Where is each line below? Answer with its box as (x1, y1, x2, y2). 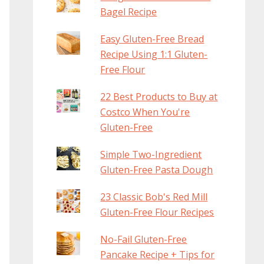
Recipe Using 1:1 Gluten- (100, 48, 208, 61)
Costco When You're (100, 105, 190, 119)
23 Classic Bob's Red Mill (100, 190, 208, 204)
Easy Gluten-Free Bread (100, 32, 204, 46)
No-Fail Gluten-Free (100, 233, 187, 246)
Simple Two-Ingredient (100, 148, 202, 161)
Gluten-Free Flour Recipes (100, 206, 214, 219)
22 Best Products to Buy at (100, 90, 218, 104)
